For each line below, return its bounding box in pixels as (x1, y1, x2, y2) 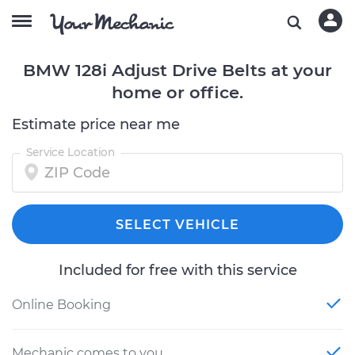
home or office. (112, 82, 243, 102)
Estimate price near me (12, 116, 180, 133)
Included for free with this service (58, 261, 297, 279)
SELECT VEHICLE (116, 217, 239, 232)
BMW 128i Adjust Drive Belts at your (23, 60, 332, 80)
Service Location (25, 145, 116, 159)
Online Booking (12, 297, 111, 312)
